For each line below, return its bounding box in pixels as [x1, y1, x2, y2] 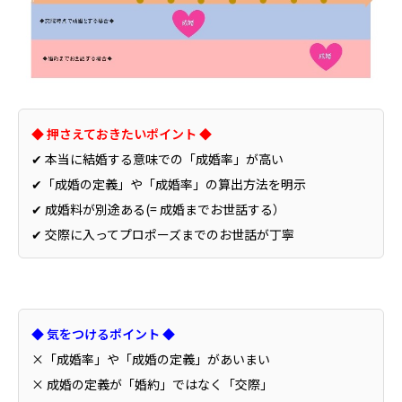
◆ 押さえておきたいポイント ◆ [31, 124, 212, 143]
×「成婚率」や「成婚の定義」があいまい [31, 349, 270, 368]
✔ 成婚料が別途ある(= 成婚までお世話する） [31, 199, 285, 218]
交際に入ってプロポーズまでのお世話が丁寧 [45, 224, 294, 243]
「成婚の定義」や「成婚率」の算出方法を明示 [42, 174, 306, 193]
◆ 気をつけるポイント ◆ [31, 324, 175, 343]
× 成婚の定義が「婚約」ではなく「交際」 [31, 374, 273, 393]
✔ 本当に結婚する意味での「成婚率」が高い [31, 149, 284, 168]
